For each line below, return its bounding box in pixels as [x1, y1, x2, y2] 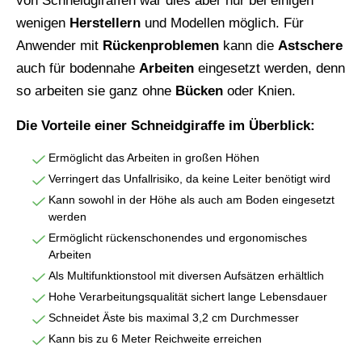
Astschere [278, 37, 343, 53]
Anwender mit [16, 37, 103, 53]
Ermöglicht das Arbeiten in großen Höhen [48, 150, 259, 164]
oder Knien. [223, 82, 296, 99]
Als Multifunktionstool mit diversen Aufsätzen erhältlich [48, 268, 324, 282]
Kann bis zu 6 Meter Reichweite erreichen [48, 331, 262, 345]
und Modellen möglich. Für [141, 15, 304, 31]
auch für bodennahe [16, 60, 139, 76]
